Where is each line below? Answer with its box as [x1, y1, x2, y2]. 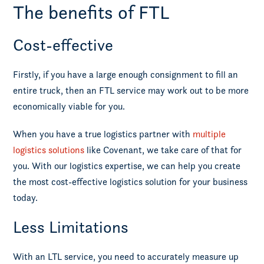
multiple [193, 128, 226, 140]
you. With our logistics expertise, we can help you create [13, 160, 241, 171]
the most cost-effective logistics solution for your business [13, 176, 248, 187]
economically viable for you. [13, 101, 126, 112]
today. [13, 192, 38, 203]
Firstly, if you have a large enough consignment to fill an [13, 69, 239, 80]
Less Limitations [13, 217, 129, 237]
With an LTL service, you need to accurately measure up [13, 251, 239, 262]
